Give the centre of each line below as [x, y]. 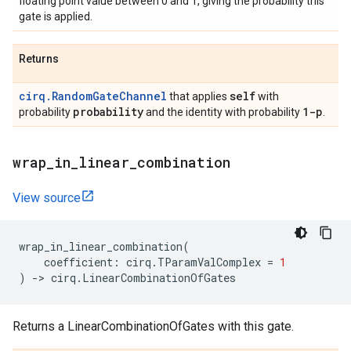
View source [47, 198]
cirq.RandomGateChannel [93, 96]
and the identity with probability [223, 112]
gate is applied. [56, 16]
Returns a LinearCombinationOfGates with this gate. [153, 326]
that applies [198, 96]
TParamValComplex [209, 262]
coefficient [78, 262]
